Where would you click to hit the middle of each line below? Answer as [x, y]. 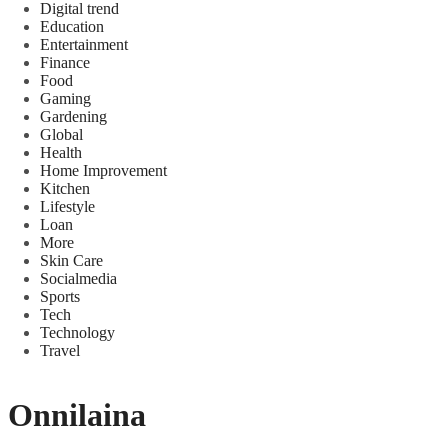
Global [61, 134]
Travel [60, 350]
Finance [65, 62]
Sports [60, 296]
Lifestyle [67, 206]
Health [61, 152]
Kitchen [65, 188]
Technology [77, 332]
